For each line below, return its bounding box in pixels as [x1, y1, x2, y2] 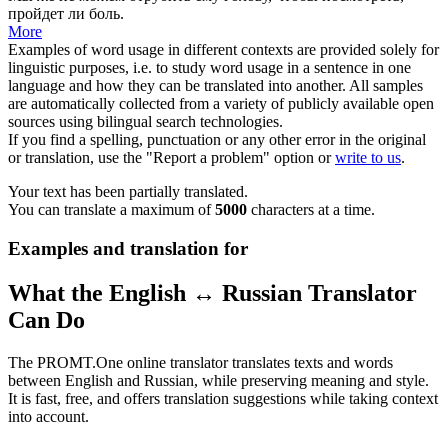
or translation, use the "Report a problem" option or [8, 149, 335, 167]
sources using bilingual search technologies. [8, 113, 283, 131]
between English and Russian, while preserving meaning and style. [8, 371, 429, 389]
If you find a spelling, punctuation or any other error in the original [8, 131, 426, 149]
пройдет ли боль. [8, 5, 124, 23]
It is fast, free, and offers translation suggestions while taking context [8, 389, 438, 407]
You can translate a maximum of [8, 201, 215, 219]
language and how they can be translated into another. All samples [8, 77, 423, 95]
